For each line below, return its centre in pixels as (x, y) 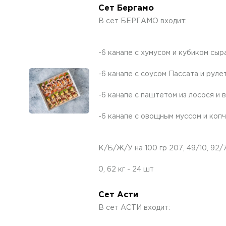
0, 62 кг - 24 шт (126, 169)
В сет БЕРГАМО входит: (143, 21)
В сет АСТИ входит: (134, 208)
